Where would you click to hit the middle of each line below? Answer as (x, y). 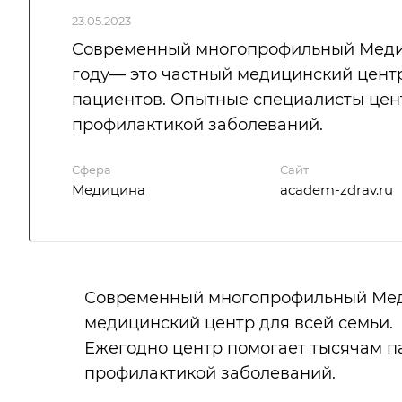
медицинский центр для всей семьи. (239, 323)
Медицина (109, 190)
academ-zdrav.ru (336, 190)
